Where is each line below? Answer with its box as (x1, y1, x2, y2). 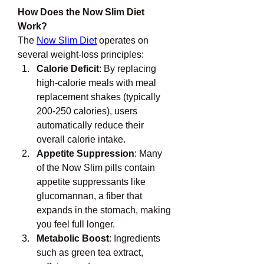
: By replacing (99, 64, 156, 74)
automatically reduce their (37, 120, 144, 130)
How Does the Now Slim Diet (18, 7, 144, 17)
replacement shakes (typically (37, 92, 160, 102)
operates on (97, 35, 148, 45)
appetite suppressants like (37, 177, 146, 187)
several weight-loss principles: (18, 49, 144, 60)
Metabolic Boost (37, 233, 109, 243)
